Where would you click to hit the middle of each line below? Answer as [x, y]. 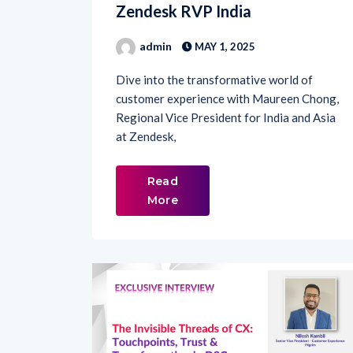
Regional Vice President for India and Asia [226, 89]
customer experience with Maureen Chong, [227, 71]
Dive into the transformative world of [214, 52]
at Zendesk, [146, 108]
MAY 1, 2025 [224, 19]
